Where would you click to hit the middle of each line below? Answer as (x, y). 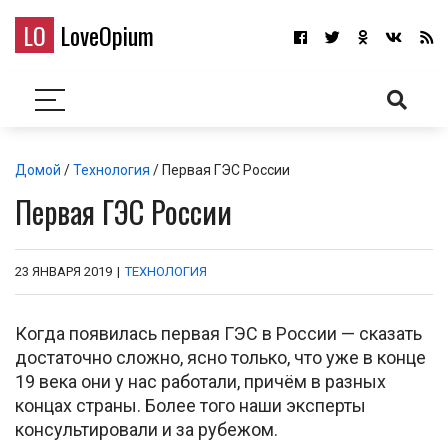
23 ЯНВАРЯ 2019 (63, 271)
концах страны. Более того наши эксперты (190, 405)
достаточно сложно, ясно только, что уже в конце (220, 357)
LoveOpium (104, 35)
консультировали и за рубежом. (146, 429)
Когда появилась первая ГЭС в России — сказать (218, 333)
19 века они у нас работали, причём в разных (200, 381)
